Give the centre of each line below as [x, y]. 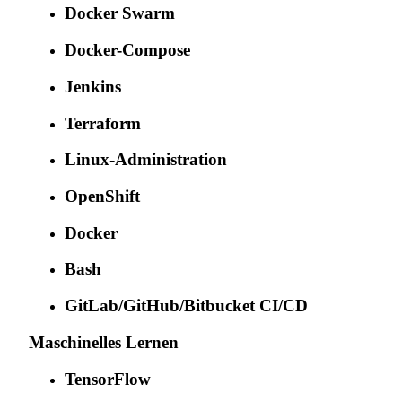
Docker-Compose [127, 50]
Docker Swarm [120, 13]
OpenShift [102, 196]
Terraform [103, 123]
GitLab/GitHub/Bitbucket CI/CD [186, 306]
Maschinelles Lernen [104, 342]
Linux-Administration [146, 160]
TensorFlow [108, 379]
